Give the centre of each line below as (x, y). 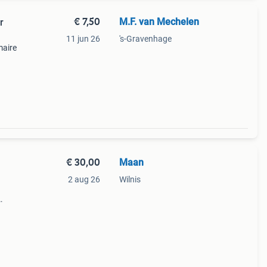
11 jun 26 (83, 39)
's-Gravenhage (145, 39)
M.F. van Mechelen (159, 22)
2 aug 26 (84, 179)
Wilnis (130, 179)
